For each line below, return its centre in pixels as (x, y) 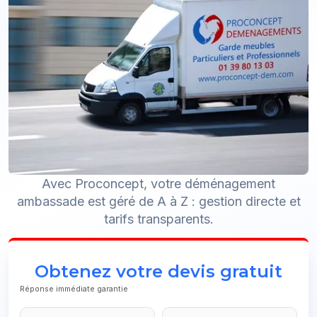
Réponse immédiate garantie (74, 289)
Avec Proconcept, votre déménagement (158, 184)
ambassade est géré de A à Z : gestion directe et (158, 201)
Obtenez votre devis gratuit (158, 271)
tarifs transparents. (158, 219)
